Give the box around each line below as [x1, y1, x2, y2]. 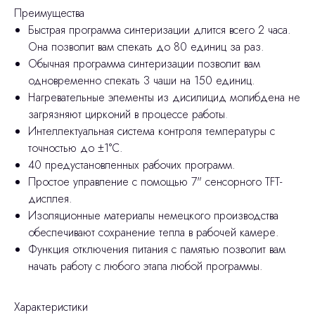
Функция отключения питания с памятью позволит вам [28, 241, 285, 258]
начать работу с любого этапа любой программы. [28, 258, 263, 275]
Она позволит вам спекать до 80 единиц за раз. [28, 39, 264, 56]
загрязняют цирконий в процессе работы [28, 106, 225, 123]
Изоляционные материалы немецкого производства [28, 207, 278, 224]
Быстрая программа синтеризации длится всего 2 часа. [28, 22, 291, 39]
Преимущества [14, 5, 84, 22]
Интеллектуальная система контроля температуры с [28, 123, 275, 140]
